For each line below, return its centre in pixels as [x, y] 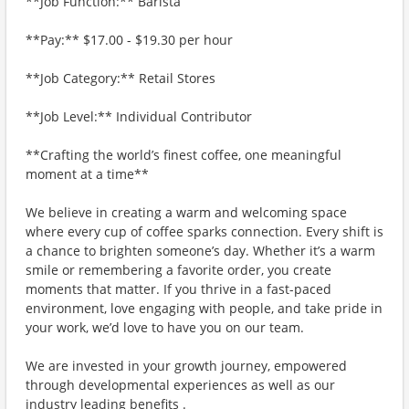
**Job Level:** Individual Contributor [139, 116]
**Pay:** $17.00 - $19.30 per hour [129, 40]
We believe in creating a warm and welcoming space [186, 212]
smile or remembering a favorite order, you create [178, 270]
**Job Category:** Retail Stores [121, 78]
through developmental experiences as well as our [180, 385]
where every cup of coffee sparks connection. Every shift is [204, 231]
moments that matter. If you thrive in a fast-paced [178, 289]
